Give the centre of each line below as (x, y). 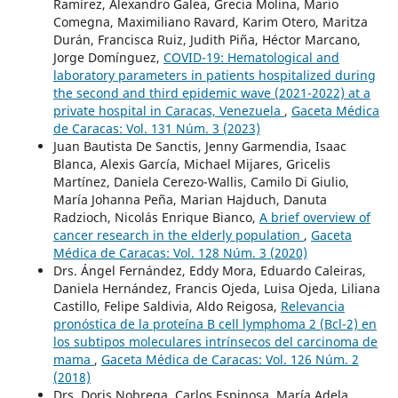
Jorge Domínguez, (108, 57)
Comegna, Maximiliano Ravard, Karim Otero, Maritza (210, 21)
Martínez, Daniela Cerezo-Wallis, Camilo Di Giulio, (201, 181)
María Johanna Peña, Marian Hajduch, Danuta (190, 199)
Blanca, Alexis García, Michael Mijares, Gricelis (191, 163)
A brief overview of (314, 217)
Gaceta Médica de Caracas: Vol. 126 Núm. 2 (230, 359)
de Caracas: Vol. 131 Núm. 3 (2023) (156, 128)
